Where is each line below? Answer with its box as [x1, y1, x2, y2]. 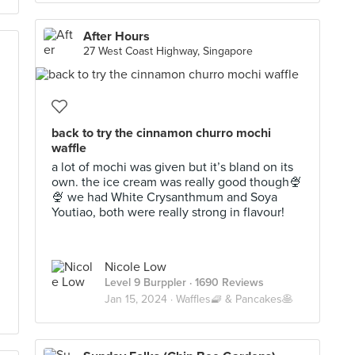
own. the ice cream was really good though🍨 [52, 174, 302, 190]
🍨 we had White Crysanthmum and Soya [52, 189, 277, 205]
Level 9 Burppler [105, 276, 186, 289]
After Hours [83, 29, 150, 44]
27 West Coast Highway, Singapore [83, 44, 253, 58]
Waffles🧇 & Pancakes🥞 [176, 292, 293, 306]
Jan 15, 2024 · [105, 292, 176, 306]
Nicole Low [105, 259, 166, 275]
